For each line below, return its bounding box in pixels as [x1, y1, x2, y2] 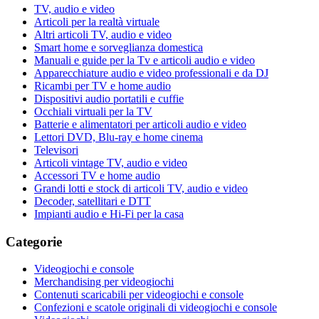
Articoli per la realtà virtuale [34, 15, 159, 28]
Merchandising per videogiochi [34, 276, 174, 288]
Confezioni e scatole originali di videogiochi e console [34, 301, 277, 314]
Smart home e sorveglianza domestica [34, 41, 203, 53]
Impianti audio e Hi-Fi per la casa [34, 207, 184, 220]
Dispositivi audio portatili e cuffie [34, 92, 184, 105]
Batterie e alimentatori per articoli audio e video [34, 117, 246, 130]
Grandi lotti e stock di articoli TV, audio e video [34, 182, 248, 194]
